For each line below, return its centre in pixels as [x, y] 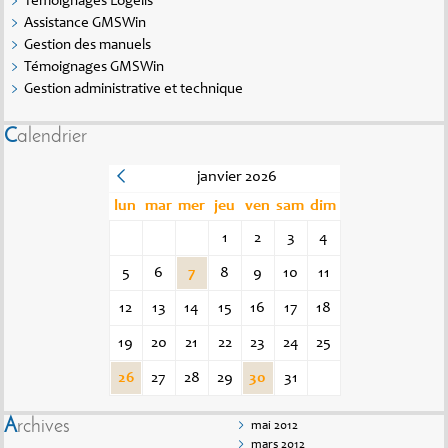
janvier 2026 [236, 177]
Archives [43, 427]
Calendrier [52, 137]
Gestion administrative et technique [133, 90]
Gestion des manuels [87, 46]
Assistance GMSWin [85, 24]
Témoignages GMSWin [94, 68]
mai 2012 [274, 427]
